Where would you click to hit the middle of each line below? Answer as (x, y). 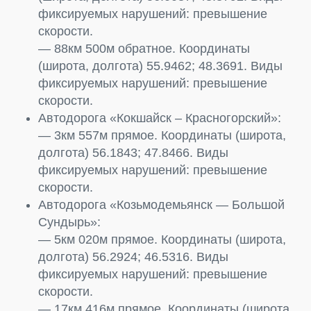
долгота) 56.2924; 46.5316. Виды (133, 257)
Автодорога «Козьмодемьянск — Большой (161, 204)
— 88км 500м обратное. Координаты (144, 48)
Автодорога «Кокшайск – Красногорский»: (160, 118)
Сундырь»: (69, 222)
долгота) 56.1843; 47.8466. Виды (133, 152)
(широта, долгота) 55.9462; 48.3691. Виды (160, 66)
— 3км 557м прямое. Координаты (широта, (162, 135)
